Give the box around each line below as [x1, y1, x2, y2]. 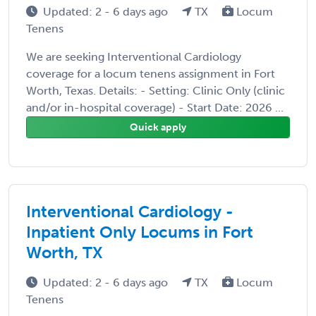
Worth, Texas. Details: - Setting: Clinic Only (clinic [26, 83, 285, 97]
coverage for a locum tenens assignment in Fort [26, 66, 275, 80]
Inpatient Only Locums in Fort [26, 221, 253, 242]
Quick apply [130, 121, 186, 133]
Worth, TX [26, 242, 103, 262]
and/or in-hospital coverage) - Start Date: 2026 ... [26, 100, 284, 114]
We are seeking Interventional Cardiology [26, 49, 241, 63]
